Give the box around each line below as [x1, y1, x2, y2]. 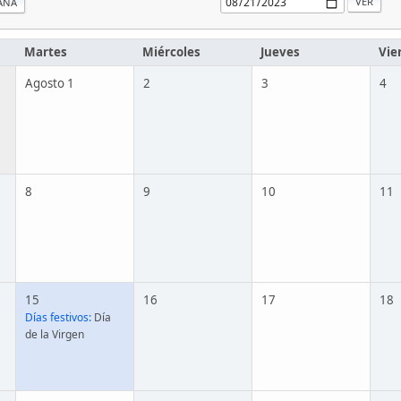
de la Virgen [25, 327, 84, 342]
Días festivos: [25, 310, 91, 325]
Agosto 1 [25, 75, 74, 91]
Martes [24, 44, 67, 60]
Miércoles [142, 44, 200, 60]
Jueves [260, 44, 300, 60]
